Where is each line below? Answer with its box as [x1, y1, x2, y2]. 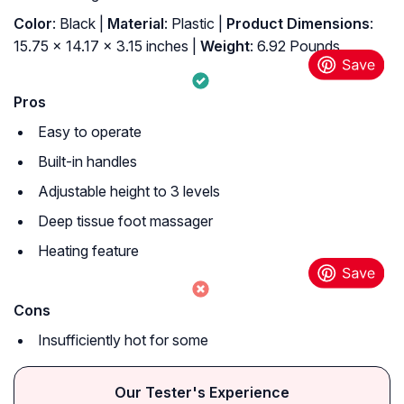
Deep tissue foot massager [38, 212, 213, 231]
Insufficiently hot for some [38, 331, 208, 350]
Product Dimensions [223, 14, 370, 33]
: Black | [52, 14, 104, 33]
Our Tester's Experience [115, 383, 289, 402]
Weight [197, 37, 250, 56]
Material [104, 14, 164, 33]
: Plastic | [164, 14, 223, 33]
